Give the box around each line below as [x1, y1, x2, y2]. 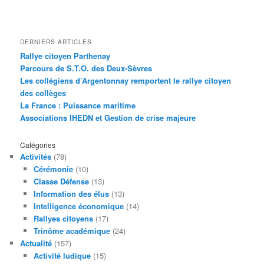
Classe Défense [33, 176, 89, 187]
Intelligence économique [33, 200, 124, 212]
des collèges [20, 87, 67, 98]
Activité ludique [33, 250, 91, 262]
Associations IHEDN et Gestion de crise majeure [20, 111, 196, 123]
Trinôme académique [33, 225, 110, 237]
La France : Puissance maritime [20, 99, 136, 111]
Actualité [20, 237, 52, 249]
